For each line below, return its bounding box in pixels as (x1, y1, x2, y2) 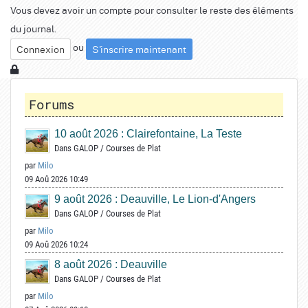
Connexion (16, 42, 65, 56)
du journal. (10, 21, 56, 35)
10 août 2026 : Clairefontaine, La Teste (54, 128, 242, 140)
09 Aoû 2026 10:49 (25, 174, 88, 185)
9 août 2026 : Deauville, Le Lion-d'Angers (54, 193, 256, 206)
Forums (29, 96, 74, 113)
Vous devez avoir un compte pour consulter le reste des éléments (10, 2, 294, 16)
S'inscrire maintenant (92, 42, 186, 56)
